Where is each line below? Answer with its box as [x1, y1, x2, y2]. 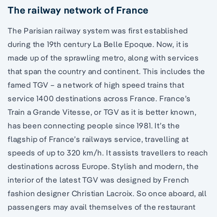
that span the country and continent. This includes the [8, 66, 206, 76]
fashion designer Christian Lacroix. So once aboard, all [8, 188, 207, 198]
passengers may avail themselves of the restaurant [8, 201, 196, 212]
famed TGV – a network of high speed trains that [8, 79, 185, 90]
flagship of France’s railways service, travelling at [8, 134, 189, 144]
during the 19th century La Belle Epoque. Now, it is [8, 39, 189, 49]
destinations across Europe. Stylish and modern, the [8, 161, 199, 171]
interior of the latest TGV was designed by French [8, 174, 190, 185]
